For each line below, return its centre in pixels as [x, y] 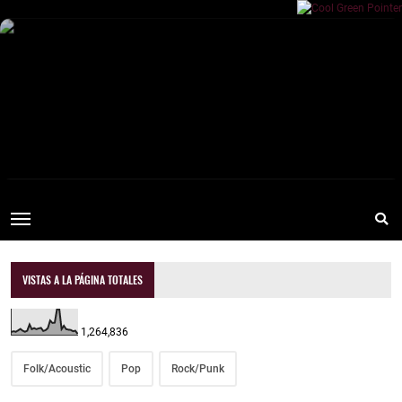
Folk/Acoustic [57, 369]
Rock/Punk [198, 369]
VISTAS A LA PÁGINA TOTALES [83, 280]
